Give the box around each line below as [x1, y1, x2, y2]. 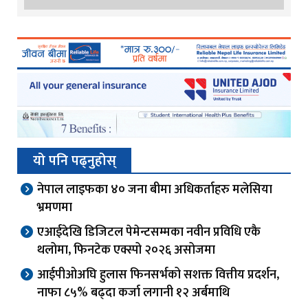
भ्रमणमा [37, 197, 72, 218]
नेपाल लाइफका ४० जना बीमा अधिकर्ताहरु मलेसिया [37, 179, 272, 200]
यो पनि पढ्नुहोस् [33, 148, 116, 173]
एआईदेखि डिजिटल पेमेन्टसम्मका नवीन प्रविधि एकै [37, 221, 261, 243]
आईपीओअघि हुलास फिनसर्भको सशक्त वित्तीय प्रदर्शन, [37, 264, 279, 285]
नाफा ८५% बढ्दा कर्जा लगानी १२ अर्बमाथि [37, 282, 230, 303]
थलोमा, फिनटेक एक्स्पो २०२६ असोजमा [37, 239, 215, 261]
